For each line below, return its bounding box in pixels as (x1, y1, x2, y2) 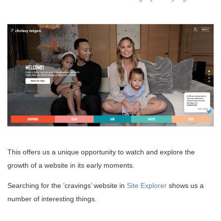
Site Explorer (127, 182, 167, 190)
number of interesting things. (7, 195, 97, 203)
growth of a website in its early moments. (7, 161, 135, 170)
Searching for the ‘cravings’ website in (7, 182, 127, 190)
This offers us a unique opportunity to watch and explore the (7, 148, 195, 156)
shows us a (167, 182, 204, 190)
